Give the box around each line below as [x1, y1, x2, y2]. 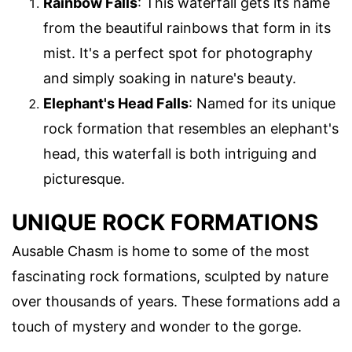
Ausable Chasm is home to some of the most [12, 243, 310, 260]
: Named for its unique [189, 95, 335, 112]
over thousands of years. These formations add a [12, 293, 340, 310]
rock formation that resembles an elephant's [43, 120, 339, 137]
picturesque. [43, 170, 125, 188]
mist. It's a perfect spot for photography [43, 45, 313, 62]
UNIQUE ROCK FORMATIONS [12, 209, 318, 236]
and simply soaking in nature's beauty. [43, 70, 296, 87]
